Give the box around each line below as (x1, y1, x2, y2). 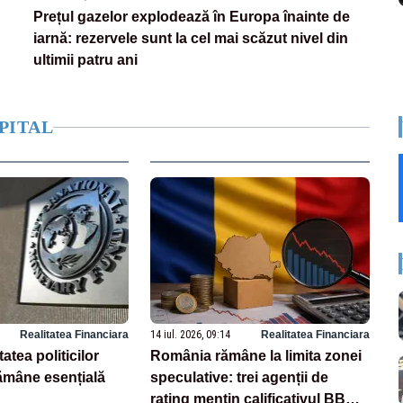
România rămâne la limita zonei (150, 347, 363, 363)
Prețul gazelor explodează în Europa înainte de (33, 9, 351, 25)
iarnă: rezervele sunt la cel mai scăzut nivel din (33, 31, 349, 47)
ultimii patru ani (33, 52, 139, 68)
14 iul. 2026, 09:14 (150, 327, 231, 341)
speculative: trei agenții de (150, 369, 329, 385)
